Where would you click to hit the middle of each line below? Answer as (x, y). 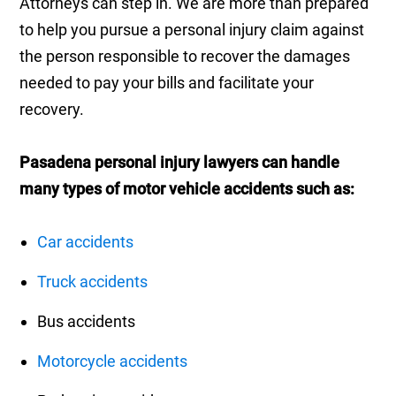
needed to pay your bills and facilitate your (167, 83)
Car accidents (86, 242)
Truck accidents (93, 282)
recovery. (52, 110)
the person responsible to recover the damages (185, 57)
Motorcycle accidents (113, 362)
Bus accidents (87, 322)
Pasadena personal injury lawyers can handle (180, 163)
